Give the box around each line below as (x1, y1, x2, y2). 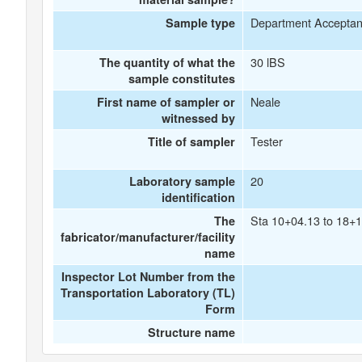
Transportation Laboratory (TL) (61, 284, 236, 301)
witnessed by (162, 110, 236, 126)
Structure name (148, 324, 236, 340)
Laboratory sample (129, 173, 236, 189)
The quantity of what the (99, 54, 236, 70)
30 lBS (250, 53, 285, 70)
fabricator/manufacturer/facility (61, 229, 236, 245)
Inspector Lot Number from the (61, 268, 236, 284)
